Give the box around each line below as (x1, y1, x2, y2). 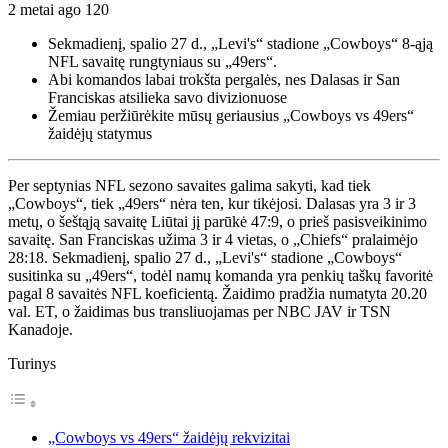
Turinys (8, 354, 56, 372)
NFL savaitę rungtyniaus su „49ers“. (48, 52, 277, 70)
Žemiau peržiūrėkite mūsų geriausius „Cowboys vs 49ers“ (48, 106, 414, 124)
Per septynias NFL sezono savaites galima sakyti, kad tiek (8, 176, 371, 194)
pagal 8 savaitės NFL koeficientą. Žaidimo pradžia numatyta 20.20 (8, 284, 427, 302)
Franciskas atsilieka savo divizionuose (48, 88, 287, 106)
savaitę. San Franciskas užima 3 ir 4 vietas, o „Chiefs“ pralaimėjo (8, 230, 418, 248)
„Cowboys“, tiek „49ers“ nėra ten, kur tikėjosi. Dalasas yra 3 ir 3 (8, 194, 416, 212)
